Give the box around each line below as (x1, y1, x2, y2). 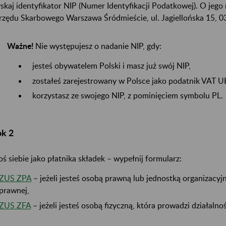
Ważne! (7, 40, 35, 50)
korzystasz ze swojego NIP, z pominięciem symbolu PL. (32, 90, 223, 100)
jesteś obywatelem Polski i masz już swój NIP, (32, 60, 191, 70)
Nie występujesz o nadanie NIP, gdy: (35, 40, 161, 50)
